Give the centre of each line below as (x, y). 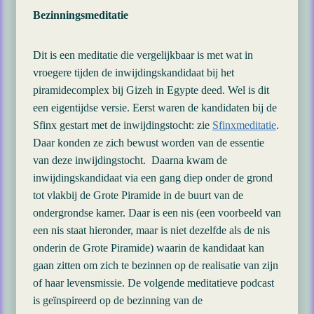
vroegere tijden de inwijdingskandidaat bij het (134, 73)
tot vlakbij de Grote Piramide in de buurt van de (138, 195)
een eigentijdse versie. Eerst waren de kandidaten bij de (155, 108)
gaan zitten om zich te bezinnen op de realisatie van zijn (156, 265)
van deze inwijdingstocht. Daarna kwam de (130, 160)
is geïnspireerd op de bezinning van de (118, 300)
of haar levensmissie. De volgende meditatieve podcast (153, 283)
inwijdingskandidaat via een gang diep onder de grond (153, 178)
